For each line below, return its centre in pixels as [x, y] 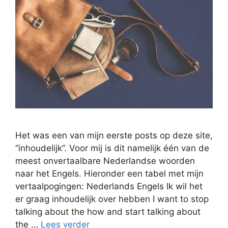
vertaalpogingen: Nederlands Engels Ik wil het [109, 186]
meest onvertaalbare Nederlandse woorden [105, 161]
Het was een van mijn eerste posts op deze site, [114, 135]
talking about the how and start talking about [108, 211]
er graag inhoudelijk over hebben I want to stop [112, 199]
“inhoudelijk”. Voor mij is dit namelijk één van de [112, 148]
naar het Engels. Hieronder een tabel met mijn [109, 173]
